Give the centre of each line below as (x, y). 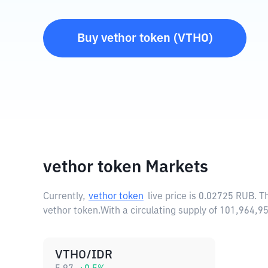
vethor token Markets (126, 167)
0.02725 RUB (226, 197)
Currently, (64, 197)
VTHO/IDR (84, 255)
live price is (173, 197)
